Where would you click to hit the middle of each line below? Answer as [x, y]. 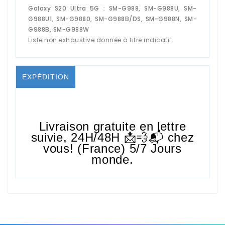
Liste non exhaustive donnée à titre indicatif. [101, 40]
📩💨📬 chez [157, 137]
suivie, [51, 137]
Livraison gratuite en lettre [113, 126]
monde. [113, 159]
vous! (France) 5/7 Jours [113, 148]
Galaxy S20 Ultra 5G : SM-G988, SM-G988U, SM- [113, 8]
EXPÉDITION [46, 77]
